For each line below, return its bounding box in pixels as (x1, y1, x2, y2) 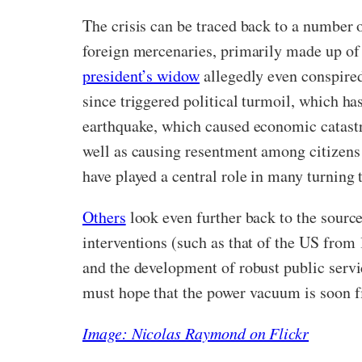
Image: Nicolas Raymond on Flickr (82, 322, 309, 344)
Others (82, 206, 126, 229)
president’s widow (82, 65, 200, 87)
